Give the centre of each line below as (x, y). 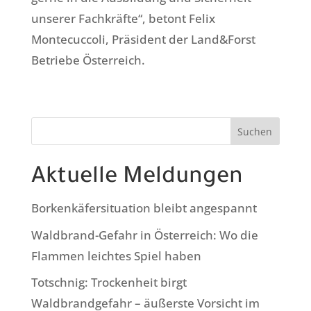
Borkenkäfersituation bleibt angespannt (144, 208)
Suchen (255, 131)
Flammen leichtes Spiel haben (116, 255)
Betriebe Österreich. (88, 60)
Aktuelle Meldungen (137, 179)
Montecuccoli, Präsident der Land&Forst (143, 40)
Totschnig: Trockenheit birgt (109, 283)
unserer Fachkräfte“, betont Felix (123, 19)
